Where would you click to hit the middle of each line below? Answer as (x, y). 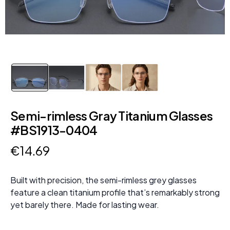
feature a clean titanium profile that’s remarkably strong (115, 193)
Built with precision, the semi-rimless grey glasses (103, 180)
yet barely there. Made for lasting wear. (85, 205)
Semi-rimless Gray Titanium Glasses (112, 116)
